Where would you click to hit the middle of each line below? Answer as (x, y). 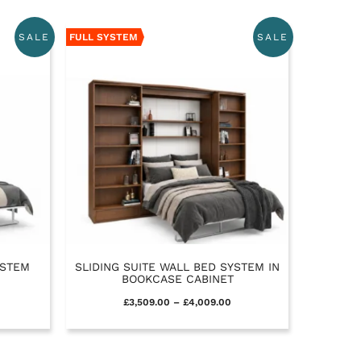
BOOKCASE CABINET (177, 278)
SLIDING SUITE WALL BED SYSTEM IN (177, 266)
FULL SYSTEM (104, 37)
